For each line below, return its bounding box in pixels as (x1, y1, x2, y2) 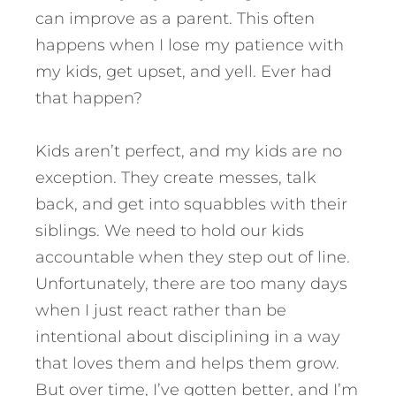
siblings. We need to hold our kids (35, 220, 304, 240)
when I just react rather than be (35, 300, 286, 320)
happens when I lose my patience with (35, 34, 344, 55)
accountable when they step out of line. (35, 247, 350, 267)
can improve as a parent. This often (35, 8, 315, 28)
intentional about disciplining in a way (35, 326, 340, 346)
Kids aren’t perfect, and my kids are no (35, 141, 342, 161)
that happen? (35, 88, 142, 108)
